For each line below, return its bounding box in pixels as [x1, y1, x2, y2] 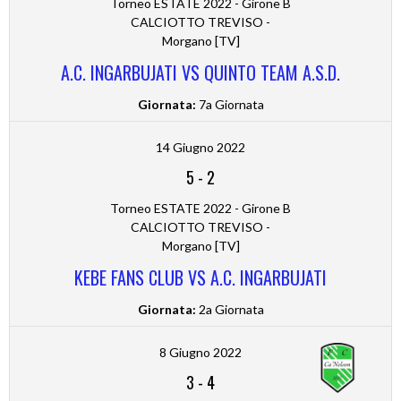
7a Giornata [195, 97, 264, 113]
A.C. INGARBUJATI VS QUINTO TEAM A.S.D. [61, 59, 340, 87]
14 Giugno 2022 [156, 140, 245, 156]
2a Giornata [195, 302, 264, 318]
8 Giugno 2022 [159, 345, 242, 361]
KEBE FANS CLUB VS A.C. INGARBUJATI [74, 264, 327, 292]
